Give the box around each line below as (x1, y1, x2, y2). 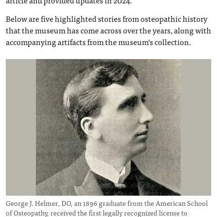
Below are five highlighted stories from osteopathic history (6, 12, 207, 25)
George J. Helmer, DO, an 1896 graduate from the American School (6, 198, 208, 209)
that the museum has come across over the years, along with (6, 24, 211, 36)
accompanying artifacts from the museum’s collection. (6, 35, 191, 48)
